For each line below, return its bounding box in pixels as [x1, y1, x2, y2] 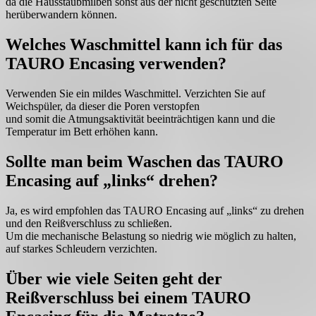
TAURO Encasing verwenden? [6, 54, 226, 73]
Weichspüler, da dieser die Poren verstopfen [6, 100, 200, 113]
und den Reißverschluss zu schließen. [6, 217, 172, 229]
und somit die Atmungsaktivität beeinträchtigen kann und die [6, 113, 275, 126]
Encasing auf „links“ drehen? [6, 171, 218, 190]
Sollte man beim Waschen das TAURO [6, 152, 284, 171]
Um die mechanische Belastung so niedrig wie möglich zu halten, [6, 229, 296, 242]
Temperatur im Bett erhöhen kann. [6, 126, 158, 138]
